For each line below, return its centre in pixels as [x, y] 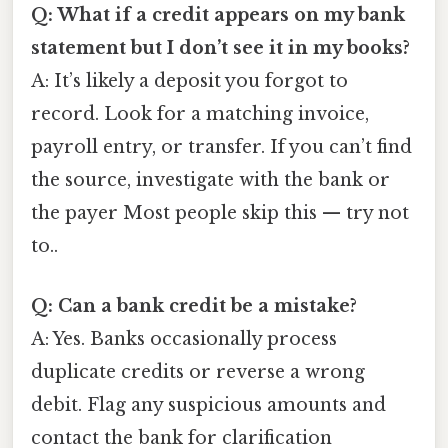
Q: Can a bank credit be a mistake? [194, 305]
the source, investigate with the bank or [210, 180]
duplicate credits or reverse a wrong [198, 371]
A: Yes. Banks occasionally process [184, 338]
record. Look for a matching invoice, [200, 114]
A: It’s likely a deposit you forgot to [189, 81]
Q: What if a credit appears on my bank [218, 15]
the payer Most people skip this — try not [220, 213]
